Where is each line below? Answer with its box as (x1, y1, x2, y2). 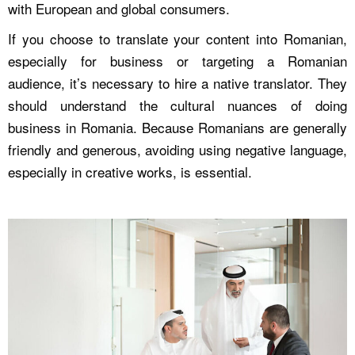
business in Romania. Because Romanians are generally (8, 116, 347, 137)
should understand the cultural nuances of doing (8, 94, 347, 115)
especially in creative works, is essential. (8, 161, 252, 181)
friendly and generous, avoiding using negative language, (8, 139, 347, 159)
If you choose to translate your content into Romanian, (8, 28, 347, 48)
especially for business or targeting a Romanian (8, 50, 347, 71)
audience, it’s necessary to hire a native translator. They (8, 72, 347, 93)
